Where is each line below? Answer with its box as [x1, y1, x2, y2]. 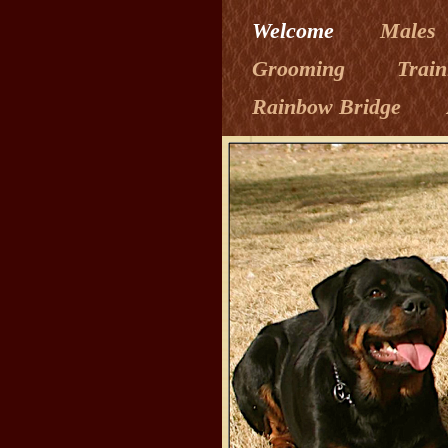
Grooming [252, 56, 357, 81]
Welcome [252, 18, 340, 43]
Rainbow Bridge [252, 94, 407, 119]
